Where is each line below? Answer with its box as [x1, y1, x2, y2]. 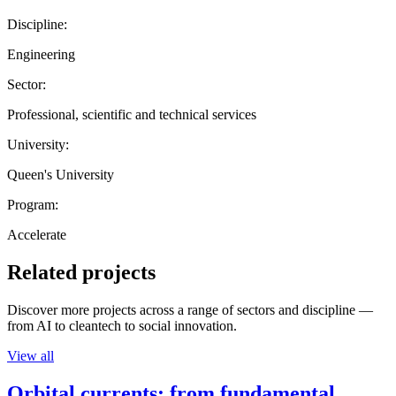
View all [7, 347, 54, 363]
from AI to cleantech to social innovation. [7, 317, 237, 333]
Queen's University [7, 166, 114, 182]
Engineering [7, 46, 75, 62]
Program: [7, 196, 58, 212]
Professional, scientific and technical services [7, 106, 256, 122]
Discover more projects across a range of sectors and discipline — [7, 301, 373, 317]
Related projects [7, 260, 156, 284]
